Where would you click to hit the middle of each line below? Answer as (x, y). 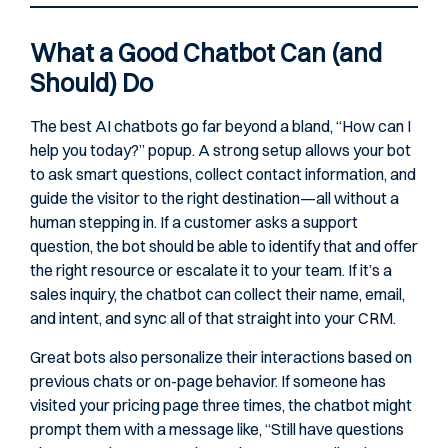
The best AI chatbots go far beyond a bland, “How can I (220, 126)
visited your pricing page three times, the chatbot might (221, 404)
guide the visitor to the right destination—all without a (214, 198)
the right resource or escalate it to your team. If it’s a (211, 270)
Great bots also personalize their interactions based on (221, 356)
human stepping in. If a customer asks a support (194, 222)
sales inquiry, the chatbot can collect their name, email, (217, 294)
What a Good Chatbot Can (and (206, 53)
